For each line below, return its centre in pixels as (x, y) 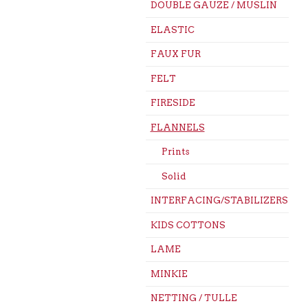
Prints (175, 152)
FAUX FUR (175, 54)
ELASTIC (172, 30)
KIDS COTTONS (188, 225)
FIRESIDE (173, 103)
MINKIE (169, 274)
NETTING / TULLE (194, 298)
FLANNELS (177, 127)
